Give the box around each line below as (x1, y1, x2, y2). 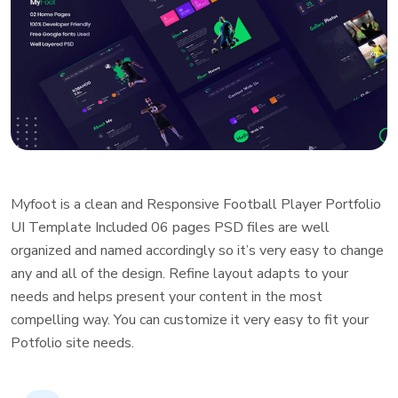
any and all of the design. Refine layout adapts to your (11, 263, 348, 283)
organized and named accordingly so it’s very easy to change (11, 240, 384, 260)
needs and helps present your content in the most (11, 286, 322, 306)
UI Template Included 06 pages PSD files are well (11, 217, 330, 237)
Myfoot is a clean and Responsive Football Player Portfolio (11, 194, 381, 214)
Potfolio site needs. (11, 332, 134, 353)
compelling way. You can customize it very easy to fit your (11, 309, 369, 330)
